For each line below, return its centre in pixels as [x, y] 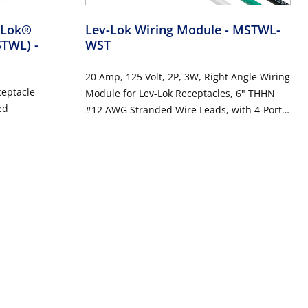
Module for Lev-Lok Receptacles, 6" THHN [180, 93]
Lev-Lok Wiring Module [155, 29]
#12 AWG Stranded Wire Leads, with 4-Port [183, 109]
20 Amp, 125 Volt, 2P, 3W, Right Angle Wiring [187, 76]
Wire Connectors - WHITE [142, 126]
